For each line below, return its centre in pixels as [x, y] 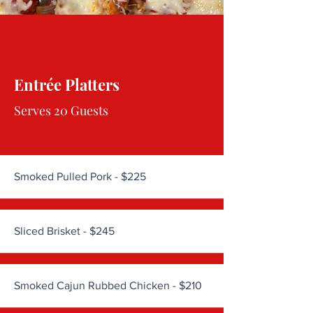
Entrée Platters [67, 85]
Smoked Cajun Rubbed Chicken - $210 [108, 285]
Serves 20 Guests [61, 110]
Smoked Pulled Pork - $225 [80, 176]
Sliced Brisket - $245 [64, 231]
